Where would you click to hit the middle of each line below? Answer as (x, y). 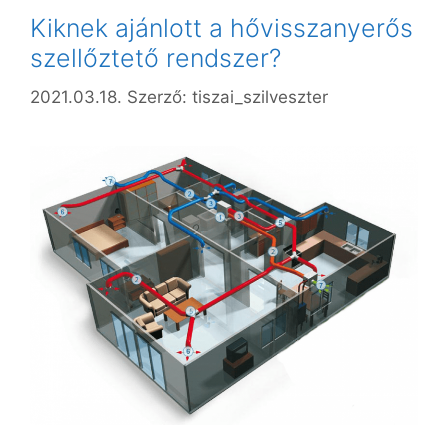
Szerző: (159, 96)
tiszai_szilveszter (260, 96)
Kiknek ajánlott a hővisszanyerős (221, 28)
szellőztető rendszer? (155, 58)
